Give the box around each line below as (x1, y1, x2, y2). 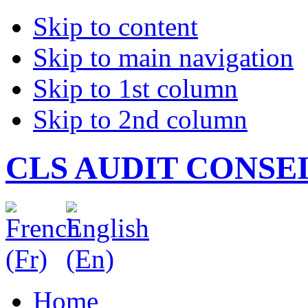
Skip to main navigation (33, 43, 294, 72)
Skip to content (33, 12, 198, 41)
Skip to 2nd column (33, 104, 247, 134)
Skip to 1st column (33, 74, 238, 103)
